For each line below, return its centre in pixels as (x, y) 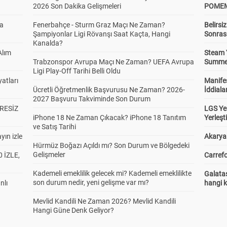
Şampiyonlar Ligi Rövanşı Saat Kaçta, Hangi (101, 34)
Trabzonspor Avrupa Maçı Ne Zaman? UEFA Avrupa (113, 62)
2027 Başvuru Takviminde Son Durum (91, 99)
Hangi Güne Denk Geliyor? (73, 210)
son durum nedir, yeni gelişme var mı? (91, 182)
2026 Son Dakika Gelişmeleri (77, 6)
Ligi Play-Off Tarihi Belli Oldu (77, 71)
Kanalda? (48, 43)
